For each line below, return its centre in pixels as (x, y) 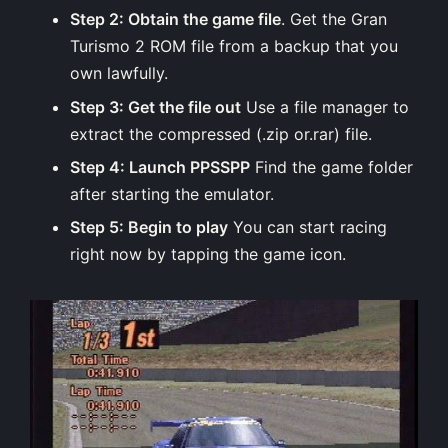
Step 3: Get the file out (155, 106)
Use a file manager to (325, 106)
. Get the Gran (334, 19)
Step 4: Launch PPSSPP (160, 167)
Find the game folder (331, 167)
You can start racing (307, 227)
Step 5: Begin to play (149, 227)
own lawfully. (119, 73)
